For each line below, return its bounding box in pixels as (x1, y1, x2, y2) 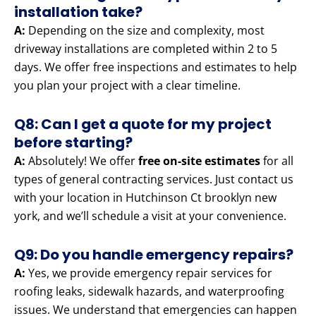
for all (260, 153, 293, 169)
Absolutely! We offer (25, 153, 138, 169)
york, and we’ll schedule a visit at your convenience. (14, 208, 286, 224)
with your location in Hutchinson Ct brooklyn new (14, 190, 276, 206)
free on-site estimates (138, 153, 260, 169)
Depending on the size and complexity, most (25, 23, 265, 39)
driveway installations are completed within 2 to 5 (14, 41, 277, 57)
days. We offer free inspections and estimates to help (14, 59, 297, 75)
